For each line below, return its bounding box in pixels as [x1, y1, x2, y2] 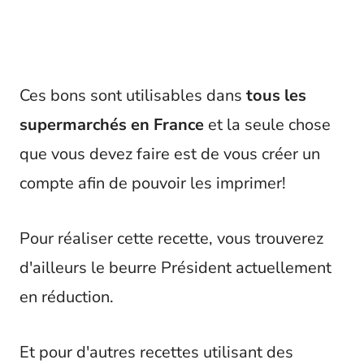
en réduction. [19, 285, 114, 308]
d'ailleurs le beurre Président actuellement [19, 256, 331, 279]
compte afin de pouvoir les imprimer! [19, 171, 286, 194]
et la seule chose [204, 113, 331, 136]
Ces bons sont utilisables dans [19, 84, 246, 106]
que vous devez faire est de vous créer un [19, 142, 320, 165]
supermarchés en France [19, 113, 204, 136]
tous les [246, 84, 306, 106]
